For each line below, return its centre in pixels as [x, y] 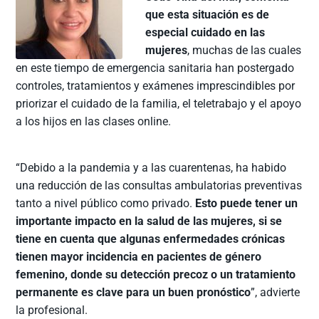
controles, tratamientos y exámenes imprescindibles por [156, 86]
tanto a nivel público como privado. [106, 204]
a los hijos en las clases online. [94, 122]
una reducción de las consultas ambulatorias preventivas [159, 186]
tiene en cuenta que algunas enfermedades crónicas [151, 239]
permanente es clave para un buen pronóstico [134, 293]
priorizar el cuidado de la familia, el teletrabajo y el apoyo [159, 104]
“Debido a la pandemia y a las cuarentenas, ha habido [151, 168]
